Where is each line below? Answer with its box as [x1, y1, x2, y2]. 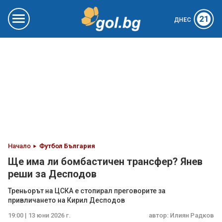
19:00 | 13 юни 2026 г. [8, 212, 71, 219]
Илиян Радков [170, 212, 214, 219]
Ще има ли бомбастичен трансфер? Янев [8, 156, 203, 167]
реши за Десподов [8, 168, 97, 180]
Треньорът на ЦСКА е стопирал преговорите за [8, 187, 166, 195]
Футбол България [39, 142, 95, 150]
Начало [8, 142, 31, 150]
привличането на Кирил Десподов [8, 196, 125, 204]
